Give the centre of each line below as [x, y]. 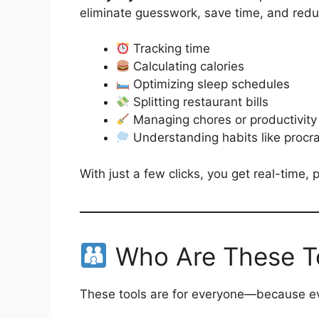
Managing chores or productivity [224, 120]
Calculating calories [187, 66]
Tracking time [170, 48]
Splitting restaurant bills [199, 102]
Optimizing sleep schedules [210, 84]
